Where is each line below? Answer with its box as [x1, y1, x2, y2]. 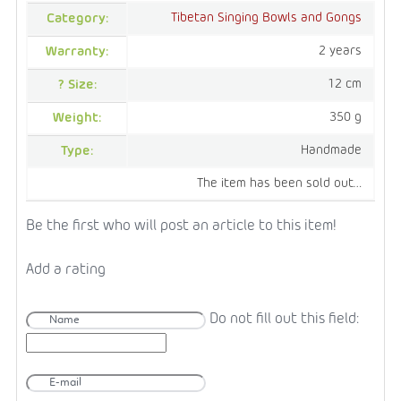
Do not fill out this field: [209, 311, 359, 327]
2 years [319, 44, 362, 57]
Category [46, 12, 106, 25]
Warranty [46, 45, 106, 58]
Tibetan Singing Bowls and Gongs [171, 11, 362, 24]
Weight [53, 111, 98, 124]
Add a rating [26, 262, 106, 277]
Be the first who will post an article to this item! [26, 218, 337, 234]
